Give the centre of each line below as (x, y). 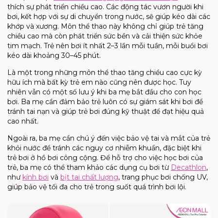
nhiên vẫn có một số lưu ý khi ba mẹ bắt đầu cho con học (104, 92)
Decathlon (189, 168)
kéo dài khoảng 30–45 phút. (55, 56)
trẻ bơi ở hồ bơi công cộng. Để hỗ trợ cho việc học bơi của (105, 158)
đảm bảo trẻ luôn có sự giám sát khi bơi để (130, 102)
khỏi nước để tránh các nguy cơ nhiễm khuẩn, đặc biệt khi (104, 148)
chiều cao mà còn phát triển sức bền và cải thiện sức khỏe (105, 36)
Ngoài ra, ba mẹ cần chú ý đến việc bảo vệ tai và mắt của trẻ (109, 138)
